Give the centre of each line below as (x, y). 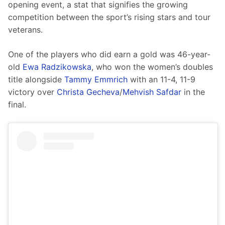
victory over (32, 92)
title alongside (36, 80)
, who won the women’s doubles (153, 67)
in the (194, 92)
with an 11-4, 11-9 (163, 80)
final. (17, 105)
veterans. (25, 30)
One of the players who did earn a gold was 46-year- (109, 54)
